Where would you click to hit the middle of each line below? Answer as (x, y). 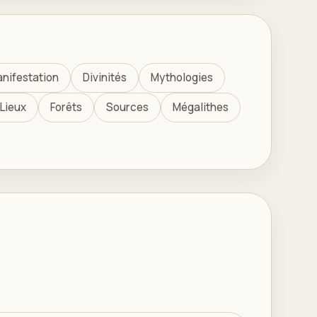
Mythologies (182, 77)
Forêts (66, 107)
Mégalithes (201, 107)
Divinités (105, 77)
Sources (127, 107)
